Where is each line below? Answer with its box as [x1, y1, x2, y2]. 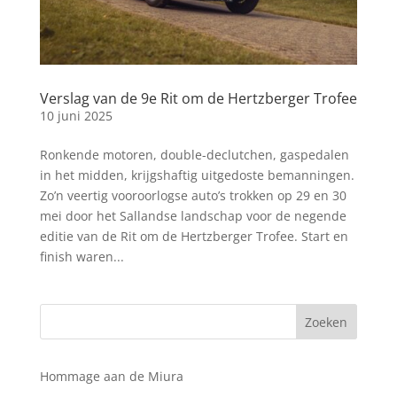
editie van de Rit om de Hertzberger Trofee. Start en [39, 227, 348, 245]
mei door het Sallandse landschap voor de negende [39, 206, 346, 224]
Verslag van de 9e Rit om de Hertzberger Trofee [39, 88, 357, 108]
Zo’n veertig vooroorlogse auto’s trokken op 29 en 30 [39, 186, 346, 204]
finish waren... [39, 247, 124, 265]
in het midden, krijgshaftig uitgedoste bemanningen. [39, 166, 354, 183]
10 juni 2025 [39, 106, 113, 124]
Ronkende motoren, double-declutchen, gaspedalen [39, 145, 349, 163]
